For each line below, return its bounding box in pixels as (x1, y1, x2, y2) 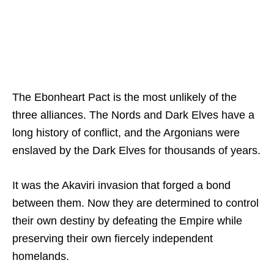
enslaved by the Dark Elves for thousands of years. (12, 144, 261, 157)
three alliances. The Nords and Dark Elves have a (12, 108, 254, 121)
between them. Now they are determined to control (12, 196, 259, 209)
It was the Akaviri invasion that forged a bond (12, 179, 231, 191)
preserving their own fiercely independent (12, 232, 213, 245)
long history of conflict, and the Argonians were (12, 126, 240, 139)
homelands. (12, 250, 69, 262)
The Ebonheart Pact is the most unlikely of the (12, 91, 237, 103)
